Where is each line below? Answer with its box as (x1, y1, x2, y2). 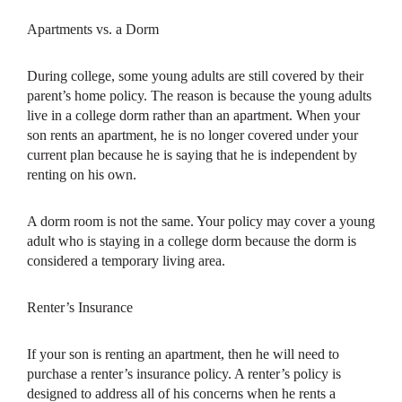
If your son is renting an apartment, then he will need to (27, 346, 339, 363)
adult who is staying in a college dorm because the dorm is (27, 233, 356, 249)
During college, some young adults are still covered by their (27, 68, 363, 84)
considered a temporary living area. (27, 253, 225, 269)
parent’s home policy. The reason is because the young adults (27, 88, 371, 104)
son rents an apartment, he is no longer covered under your (27, 127, 358, 144)
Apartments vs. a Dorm (27, 22, 159, 38)
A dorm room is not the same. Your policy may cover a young (27, 214, 375, 230)
